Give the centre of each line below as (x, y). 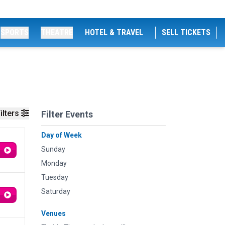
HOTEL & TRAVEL (114, 32)
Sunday (53, 149)
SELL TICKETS (186, 32)
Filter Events (67, 114)
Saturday (56, 191)
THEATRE (57, 32)
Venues (53, 213)
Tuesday (55, 177)
